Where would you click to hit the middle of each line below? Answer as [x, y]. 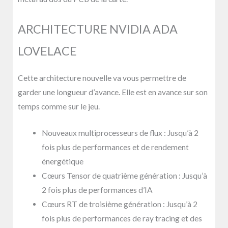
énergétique [62, 162]
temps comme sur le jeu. [59, 106]
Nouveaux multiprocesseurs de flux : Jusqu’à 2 [120, 133]
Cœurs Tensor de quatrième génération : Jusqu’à [124, 176]
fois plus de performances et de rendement [115, 147]
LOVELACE [47, 51]
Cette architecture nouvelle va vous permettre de [102, 78]
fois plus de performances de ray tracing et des [122, 219]
